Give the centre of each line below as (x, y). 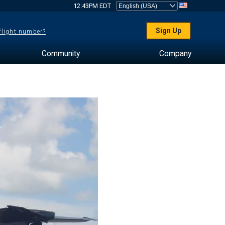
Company (175, 53)
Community (61, 53)
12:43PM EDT (92, 6)
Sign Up (169, 31)
